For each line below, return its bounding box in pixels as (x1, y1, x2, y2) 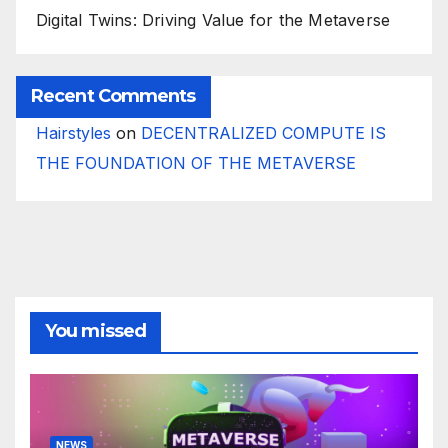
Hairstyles (36, 123, 111, 144)
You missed (45, 319, 146, 342)
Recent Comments (31, 85, 196, 108)
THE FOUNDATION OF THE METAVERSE (36, 153, 356, 174)
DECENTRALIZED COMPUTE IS (141, 123, 386, 144)
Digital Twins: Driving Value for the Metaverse (36, 10, 391, 31)
